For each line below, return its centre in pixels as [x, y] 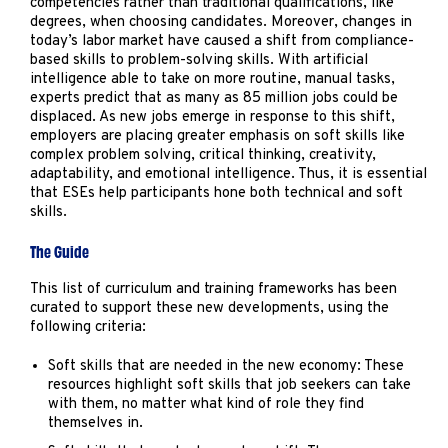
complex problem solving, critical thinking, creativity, [203, 155]
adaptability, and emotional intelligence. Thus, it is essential [229, 174]
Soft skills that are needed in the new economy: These [226, 366]
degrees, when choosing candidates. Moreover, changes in [221, 22]
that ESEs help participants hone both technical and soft [217, 193]
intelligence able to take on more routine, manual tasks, [213, 79]
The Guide [60, 251]
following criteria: [88, 327]
